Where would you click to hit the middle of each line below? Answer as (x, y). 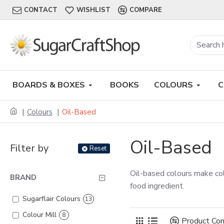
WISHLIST (93, 10)
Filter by (29, 148)
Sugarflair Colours (51, 199)
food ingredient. (157, 186)
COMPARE (146, 10)
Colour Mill (39, 215)
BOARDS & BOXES (49, 85)
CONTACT (41, 10)
